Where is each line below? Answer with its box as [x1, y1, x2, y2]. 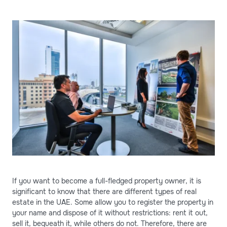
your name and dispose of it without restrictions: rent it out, [12, 208, 208, 217]
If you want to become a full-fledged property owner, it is [12, 176, 201, 185]
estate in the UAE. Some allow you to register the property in [12, 197, 213, 207]
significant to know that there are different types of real [12, 186, 197, 196]
